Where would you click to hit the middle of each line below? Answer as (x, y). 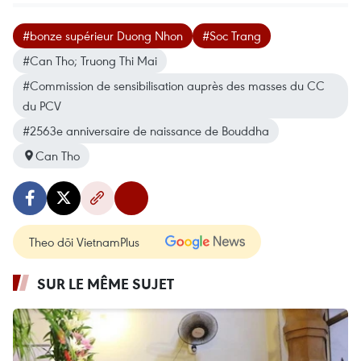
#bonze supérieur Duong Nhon (103, 35)
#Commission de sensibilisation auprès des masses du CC (174, 85)
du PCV (42, 105)
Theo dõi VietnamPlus (84, 241)
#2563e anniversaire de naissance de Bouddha (146, 130)
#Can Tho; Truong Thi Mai (90, 60)
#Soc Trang (232, 35)
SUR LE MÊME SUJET (106, 283)
